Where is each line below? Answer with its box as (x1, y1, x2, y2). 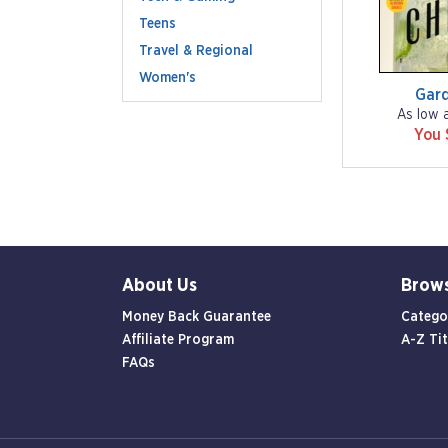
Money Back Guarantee (122, 310, 271, 324)
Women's (139, 71, 196, 85)
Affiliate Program (122, 333, 234, 347)
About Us (122, 277, 197, 295)
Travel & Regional (139, 44, 253, 58)
